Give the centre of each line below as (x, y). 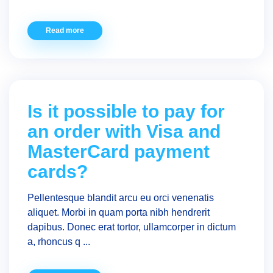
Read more (65, 30)
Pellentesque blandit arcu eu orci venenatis (121, 198)
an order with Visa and (124, 131)
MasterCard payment (119, 151)
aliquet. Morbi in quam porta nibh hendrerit (119, 212)
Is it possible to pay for (126, 111)
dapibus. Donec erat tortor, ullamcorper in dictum (132, 227)
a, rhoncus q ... (59, 242)
